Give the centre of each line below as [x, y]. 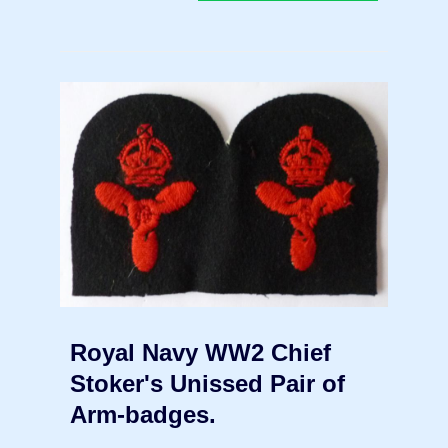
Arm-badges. [143, 415]
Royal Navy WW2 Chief [200, 353]
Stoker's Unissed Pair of [207, 384]
